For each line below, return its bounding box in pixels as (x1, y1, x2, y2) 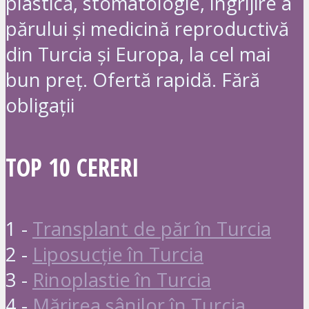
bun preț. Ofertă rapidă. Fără (6, 67, 260, 93)
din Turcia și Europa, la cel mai (6, 41, 270, 68)
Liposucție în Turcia (32, 241, 203, 267)
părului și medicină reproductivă (6, 16, 289, 42)
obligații (6, 92, 74, 119)
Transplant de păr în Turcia (32, 215, 271, 241)
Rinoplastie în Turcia (32, 266, 211, 292)
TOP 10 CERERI (6, 150, 139, 183)
